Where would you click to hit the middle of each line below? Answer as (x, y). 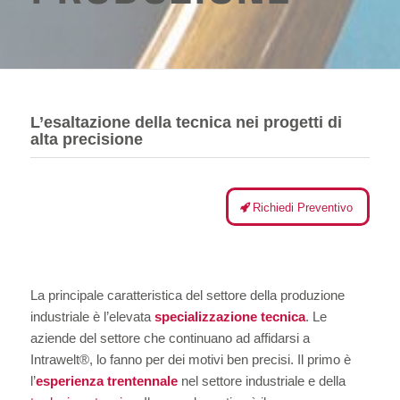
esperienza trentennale (106, 380)
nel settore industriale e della (261, 380)
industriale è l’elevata (92, 316)
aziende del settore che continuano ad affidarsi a (170, 337)
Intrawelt (54, 359)
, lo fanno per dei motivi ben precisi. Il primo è (220, 359)
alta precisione (86, 139)
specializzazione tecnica (229, 316)
